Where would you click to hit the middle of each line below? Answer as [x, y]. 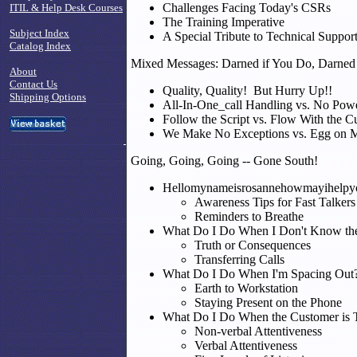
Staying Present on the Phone [268, 302]
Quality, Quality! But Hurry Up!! [247, 90]
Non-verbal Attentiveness [258, 331]
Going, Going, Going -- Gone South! [224, 161]
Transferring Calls [239, 259]
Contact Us [33, 84]
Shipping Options [48, 97]
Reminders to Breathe [249, 216]
